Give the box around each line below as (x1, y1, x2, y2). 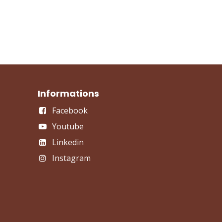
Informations (38, 87, 99, 100)
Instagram (52, 152, 91, 164)
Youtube (52, 120, 84, 132)
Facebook (52, 105, 88, 116)
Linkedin (52, 136, 84, 148)
